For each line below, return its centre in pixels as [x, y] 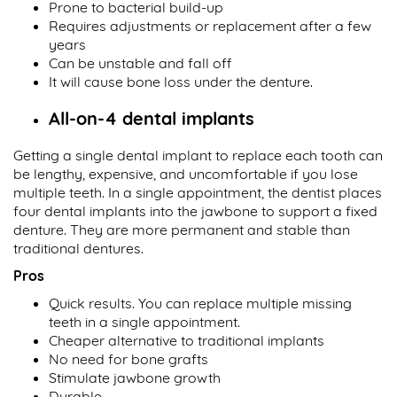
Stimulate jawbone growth [135, 378]
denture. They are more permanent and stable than [182, 230]
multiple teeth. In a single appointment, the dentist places [198, 193]
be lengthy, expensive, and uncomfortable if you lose [186, 174]
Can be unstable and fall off [140, 63]
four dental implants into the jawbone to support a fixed [195, 211]
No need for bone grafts [128, 359]
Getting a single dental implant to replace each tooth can [198, 156]
